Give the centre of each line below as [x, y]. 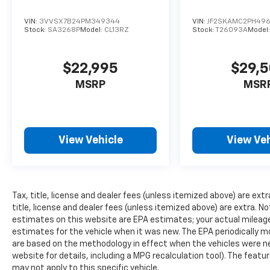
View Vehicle [90, 141]
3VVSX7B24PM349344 [80, 22]
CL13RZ [117, 30]
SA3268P [64, 30]
